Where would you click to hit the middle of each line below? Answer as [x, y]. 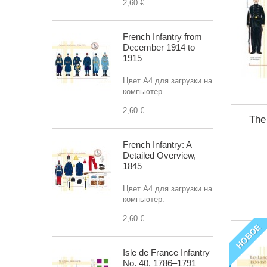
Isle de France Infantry [166, 252]
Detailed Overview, [159, 155]
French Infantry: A [157, 145]
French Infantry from [162, 37]
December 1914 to [159, 47]
